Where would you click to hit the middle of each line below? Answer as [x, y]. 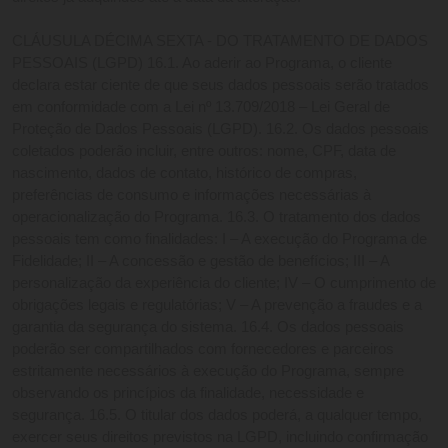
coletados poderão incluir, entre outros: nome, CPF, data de [204, 151]
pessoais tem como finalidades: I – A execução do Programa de [219, 239]
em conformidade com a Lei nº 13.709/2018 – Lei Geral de [201, 107]
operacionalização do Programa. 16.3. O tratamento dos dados [216, 217]
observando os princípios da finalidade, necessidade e [188, 393]
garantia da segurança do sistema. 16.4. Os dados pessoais [208, 327]
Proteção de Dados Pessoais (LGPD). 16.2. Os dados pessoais [220, 129]
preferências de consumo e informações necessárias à [191, 195]
